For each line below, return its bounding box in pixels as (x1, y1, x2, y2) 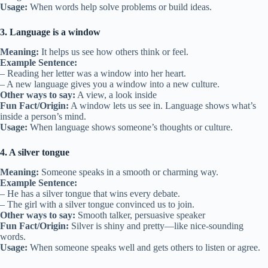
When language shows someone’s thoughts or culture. (28, 122, 233, 133)
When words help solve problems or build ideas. (28, 2, 212, 13)
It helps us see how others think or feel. (39, 47, 188, 57)
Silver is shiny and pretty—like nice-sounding (69, 220, 243, 231)
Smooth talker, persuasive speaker (75, 209, 205, 220)
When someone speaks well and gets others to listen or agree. (28, 242, 260, 252)
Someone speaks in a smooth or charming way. (39, 166, 218, 177)
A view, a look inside (75, 90, 157, 100)
